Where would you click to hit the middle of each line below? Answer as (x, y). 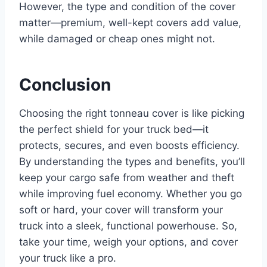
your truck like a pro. (68, 258)
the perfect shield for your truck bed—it (114, 129)
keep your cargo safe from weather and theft (127, 177)
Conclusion (65, 84)
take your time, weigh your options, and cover (128, 242)
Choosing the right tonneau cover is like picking (132, 113)
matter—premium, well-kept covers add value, (130, 22)
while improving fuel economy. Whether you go (131, 193)
